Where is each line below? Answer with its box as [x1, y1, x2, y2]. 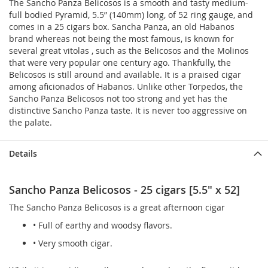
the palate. [9, 117, 52, 129]
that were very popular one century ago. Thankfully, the [9, 57, 231, 69]
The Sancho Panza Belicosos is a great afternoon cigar [9, 202, 225, 214]
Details [9, 148, 37, 160]
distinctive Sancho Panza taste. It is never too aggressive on [9, 105, 247, 117]
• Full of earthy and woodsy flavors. [33, 220, 172, 232]
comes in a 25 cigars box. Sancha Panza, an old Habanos [9, 21, 234, 33]
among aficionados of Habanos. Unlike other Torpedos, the [9, 81, 243, 93]
